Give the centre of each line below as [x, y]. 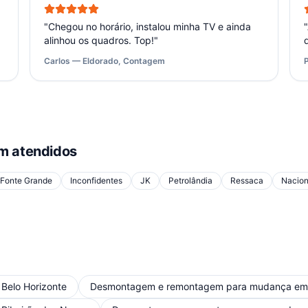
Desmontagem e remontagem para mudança [191, 286]
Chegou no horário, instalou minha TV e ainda [149, 26]
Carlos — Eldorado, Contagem [104, 61]
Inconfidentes [96, 180]
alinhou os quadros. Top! [99, 40]
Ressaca [247, 180]
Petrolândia [190, 180]
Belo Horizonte [34, 286]
